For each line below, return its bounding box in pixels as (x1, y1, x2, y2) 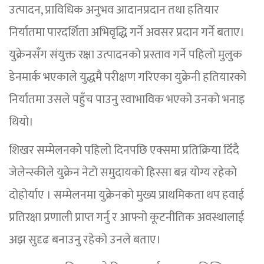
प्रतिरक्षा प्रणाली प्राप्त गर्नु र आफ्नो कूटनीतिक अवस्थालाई (9, 207, 244, 228)
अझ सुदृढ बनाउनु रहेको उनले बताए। (9, 230, 161, 250)
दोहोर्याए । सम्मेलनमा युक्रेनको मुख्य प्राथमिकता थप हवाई (9, 185, 244, 206)
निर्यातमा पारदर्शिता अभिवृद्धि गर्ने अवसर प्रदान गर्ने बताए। (9, 22, 245, 43)
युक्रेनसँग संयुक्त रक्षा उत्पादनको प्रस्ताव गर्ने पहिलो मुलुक (9, 45, 242, 65)
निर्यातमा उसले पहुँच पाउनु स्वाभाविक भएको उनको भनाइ (9, 90, 245, 110)
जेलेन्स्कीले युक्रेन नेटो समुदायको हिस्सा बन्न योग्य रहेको (9, 163, 237, 183)
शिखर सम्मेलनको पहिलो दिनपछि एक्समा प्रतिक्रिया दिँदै (9, 140, 239, 161)
